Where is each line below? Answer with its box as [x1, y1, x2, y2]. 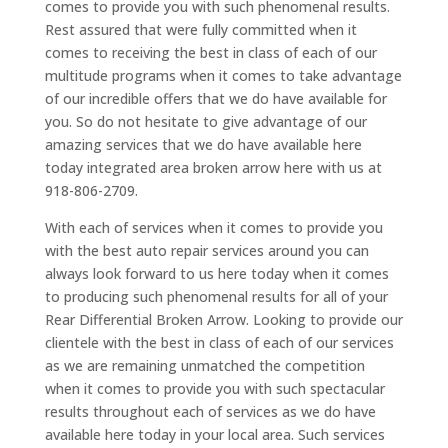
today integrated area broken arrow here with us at [44, 158, 382, 178]
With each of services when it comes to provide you [44, 218, 383, 238]
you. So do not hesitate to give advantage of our [44, 112, 367, 132]
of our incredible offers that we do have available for [44, 89, 387, 109]
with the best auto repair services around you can [44, 241, 369, 261]
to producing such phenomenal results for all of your [44, 287, 388, 307]
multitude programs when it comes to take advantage [44, 66, 402, 86]
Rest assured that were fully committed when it [44, 20, 357, 40]
